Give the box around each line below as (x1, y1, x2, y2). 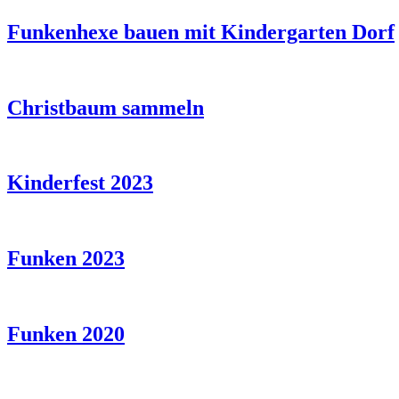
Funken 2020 (7, 322, 125, 346)
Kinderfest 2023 (7, 171, 153, 195)
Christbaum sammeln (7, 95, 204, 119)
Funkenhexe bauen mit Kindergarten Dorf (7, 20, 395, 44)
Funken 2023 (7, 247, 125, 271)
